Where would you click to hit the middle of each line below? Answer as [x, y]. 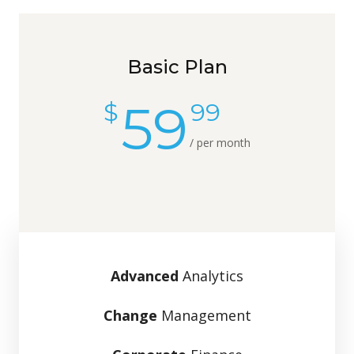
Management [204, 315]
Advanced [145, 275]
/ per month [220, 143]
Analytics [211, 275]
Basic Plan [177, 66]
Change [130, 315]
